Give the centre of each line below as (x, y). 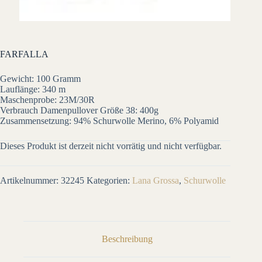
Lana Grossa (156, 181)
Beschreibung (127, 239)
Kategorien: (109, 181)
